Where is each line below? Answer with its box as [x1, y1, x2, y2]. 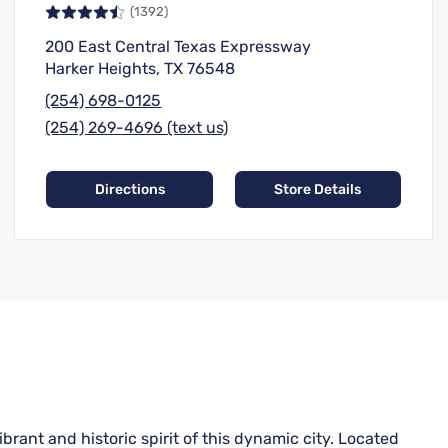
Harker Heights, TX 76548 [45, 59, 236, 79]
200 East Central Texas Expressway [45, 37, 312, 57]
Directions [94, 181, 165, 199]
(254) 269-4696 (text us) [45, 118, 229, 138]
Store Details [274, 181, 362, 199]
